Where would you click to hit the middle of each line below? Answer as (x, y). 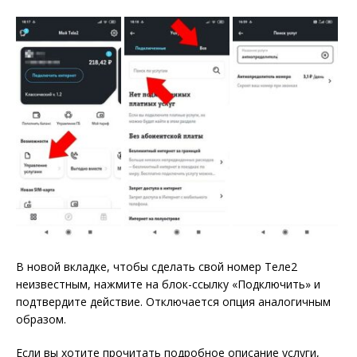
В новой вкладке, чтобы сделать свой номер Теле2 (157, 266)
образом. (41, 319)
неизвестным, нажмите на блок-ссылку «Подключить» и (168, 284)
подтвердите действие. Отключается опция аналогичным (173, 301)
